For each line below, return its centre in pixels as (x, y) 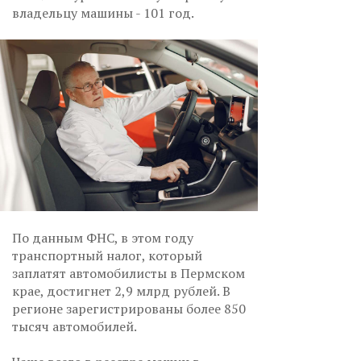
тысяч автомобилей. (75, 327)
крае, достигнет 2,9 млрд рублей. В (121, 291)
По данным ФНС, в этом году (103, 238)
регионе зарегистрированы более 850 (129, 309)
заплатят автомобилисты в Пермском (129, 274)
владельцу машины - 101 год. (103, 13)
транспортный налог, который (107, 256)
